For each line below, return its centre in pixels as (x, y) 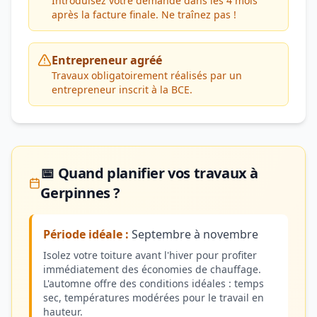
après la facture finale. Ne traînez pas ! (144, 15)
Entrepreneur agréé (107, 60)
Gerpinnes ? (81, 193)
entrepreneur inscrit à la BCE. (122, 90)
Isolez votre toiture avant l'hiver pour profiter (150, 255)
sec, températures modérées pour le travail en (154, 298)
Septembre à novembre (194, 234)
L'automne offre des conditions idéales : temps (154, 283)
